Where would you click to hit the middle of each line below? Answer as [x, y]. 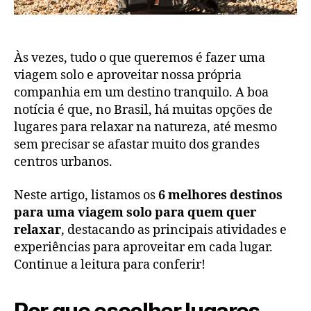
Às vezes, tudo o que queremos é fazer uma [140, 58]
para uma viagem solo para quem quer [135, 212]
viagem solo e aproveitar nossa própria [128, 76]
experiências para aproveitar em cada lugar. [143, 247]
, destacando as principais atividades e [174, 230]
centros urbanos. [63, 162]
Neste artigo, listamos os [86, 195]
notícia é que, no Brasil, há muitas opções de [143, 110]
